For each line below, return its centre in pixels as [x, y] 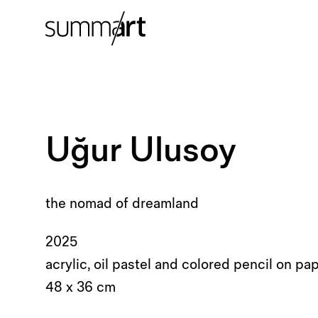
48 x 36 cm [81, 287]
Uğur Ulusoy [141, 151]
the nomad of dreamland [122, 204]
